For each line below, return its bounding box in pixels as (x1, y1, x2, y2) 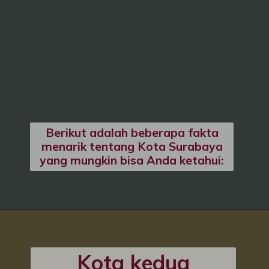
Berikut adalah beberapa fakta (45, 124, 219, 140)
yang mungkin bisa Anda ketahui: (40, 152, 225, 168)
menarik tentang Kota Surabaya (41, 138, 223, 154)
